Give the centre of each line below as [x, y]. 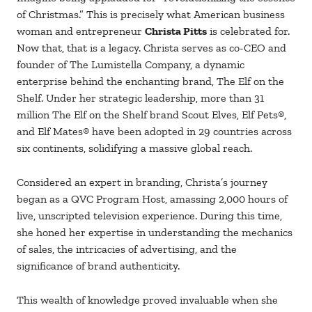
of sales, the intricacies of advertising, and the [127, 249]
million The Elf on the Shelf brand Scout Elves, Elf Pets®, [151, 115]
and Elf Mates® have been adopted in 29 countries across [154, 131]
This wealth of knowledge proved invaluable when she [147, 300]
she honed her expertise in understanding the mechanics [155, 232]
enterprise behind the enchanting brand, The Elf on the [150, 81]
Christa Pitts [176, 31]
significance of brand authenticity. [98, 266]
